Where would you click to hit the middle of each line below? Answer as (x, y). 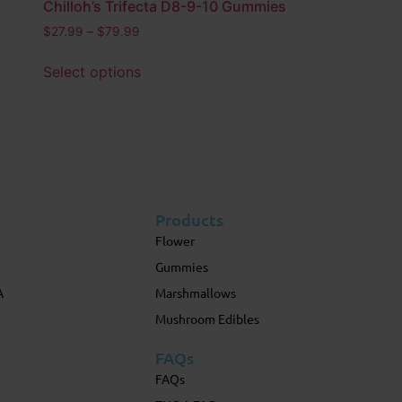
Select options (92, 71)
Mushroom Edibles (207, 318)
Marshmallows (195, 292)
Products (189, 219)
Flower (175, 240)
